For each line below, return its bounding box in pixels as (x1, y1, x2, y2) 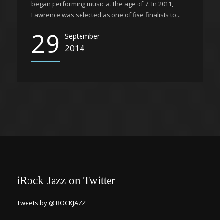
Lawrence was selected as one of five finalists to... (31, 10, 181, 19)
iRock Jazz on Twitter (17, 174, 115, 187)
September (65, 31, 100, 41)
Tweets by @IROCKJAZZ (17, 198, 86, 207)
